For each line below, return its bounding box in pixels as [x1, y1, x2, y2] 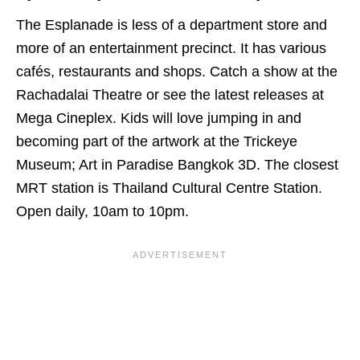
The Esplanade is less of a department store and [16, 16, 327, 33]
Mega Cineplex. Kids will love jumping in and [16, 109, 301, 126]
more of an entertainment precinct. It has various [16, 39, 326, 56]
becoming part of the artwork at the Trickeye [16, 133, 297, 149]
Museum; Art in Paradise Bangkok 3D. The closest [16, 156, 338, 173]
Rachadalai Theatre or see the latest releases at [16, 86, 324, 103]
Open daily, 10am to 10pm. [16, 202, 189, 219]
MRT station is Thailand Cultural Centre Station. [16, 179, 326, 196]
